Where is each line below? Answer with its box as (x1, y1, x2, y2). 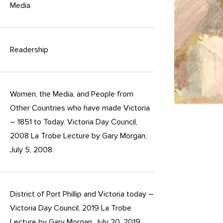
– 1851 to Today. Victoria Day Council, (10, 117, 137, 127)
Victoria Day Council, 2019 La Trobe (10, 203, 131, 214)
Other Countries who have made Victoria (10, 103, 150, 113)
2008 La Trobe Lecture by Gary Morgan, (10, 131, 147, 141)
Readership (10, 45, 48, 55)
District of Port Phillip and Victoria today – (10, 189, 154, 200)
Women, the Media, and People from (10, 89, 133, 100)
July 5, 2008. (10, 145, 54, 155)
